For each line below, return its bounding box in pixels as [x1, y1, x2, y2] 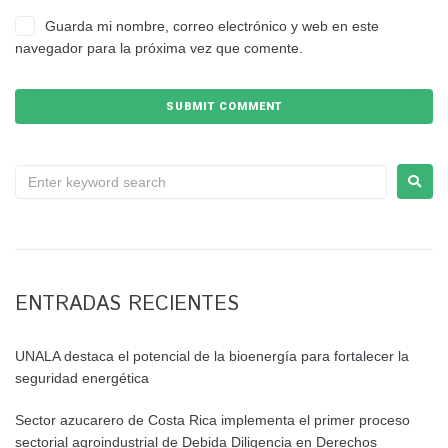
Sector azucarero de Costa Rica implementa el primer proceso [15, 412, 410, 429]
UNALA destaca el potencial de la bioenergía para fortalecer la [15, 348, 409, 365]
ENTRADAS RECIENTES [15, 290, 239, 320]
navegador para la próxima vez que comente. [15, 40, 303, 57]
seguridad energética [15, 370, 149, 387]
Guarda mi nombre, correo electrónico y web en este [45, 17, 379, 34]
